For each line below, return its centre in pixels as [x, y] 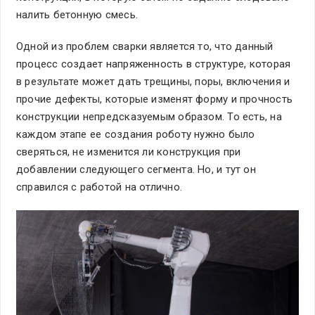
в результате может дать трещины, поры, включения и [153, 82]
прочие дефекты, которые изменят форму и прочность [155, 99]
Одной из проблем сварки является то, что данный [145, 47]
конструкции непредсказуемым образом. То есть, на [149, 117]
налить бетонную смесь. [77, 15]
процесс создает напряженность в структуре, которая [154, 64]
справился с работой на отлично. [101, 187]
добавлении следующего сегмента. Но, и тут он [136, 170]
